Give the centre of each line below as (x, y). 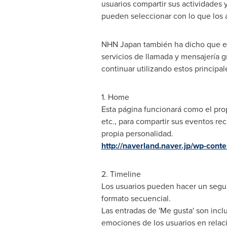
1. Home (115, 97)
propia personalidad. (137, 134)
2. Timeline (121, 174)
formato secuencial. (136, 198)
